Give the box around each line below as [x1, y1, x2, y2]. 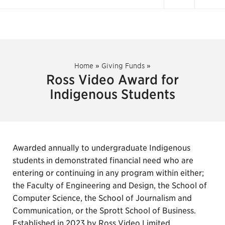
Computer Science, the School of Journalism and [13, 193, 192, 203]
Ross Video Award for [46, 72, 179, 87]
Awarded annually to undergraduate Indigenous [13, 143, 190, 153]
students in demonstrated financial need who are [13, 156, 193, 165]
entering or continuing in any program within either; [13, 168, 204, 178]
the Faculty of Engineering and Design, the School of [13, 181, 207, 190]
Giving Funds [101, 62, 145, 70]
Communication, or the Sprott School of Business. [13, 206, 196, 215]
